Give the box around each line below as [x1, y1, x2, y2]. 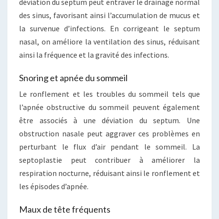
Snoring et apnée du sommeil [19, 72, 128, 83]
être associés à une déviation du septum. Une [19, 115, 200, 125]
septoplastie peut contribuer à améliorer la [19, 155, 200, 165]
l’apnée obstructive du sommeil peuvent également [19, 102, 200, 112]
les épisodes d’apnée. [19, 181, 88, 191]
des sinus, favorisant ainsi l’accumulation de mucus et [19, 10, 200, 20]
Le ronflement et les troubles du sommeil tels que [19, 89, 200, 99]
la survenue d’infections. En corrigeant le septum [19, 23, 200, 33]
